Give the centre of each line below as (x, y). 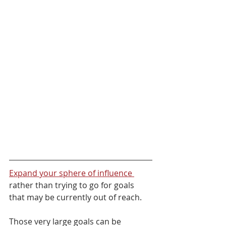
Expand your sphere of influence (72, 173)
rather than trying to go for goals (73, 185)
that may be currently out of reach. (76, 197)
